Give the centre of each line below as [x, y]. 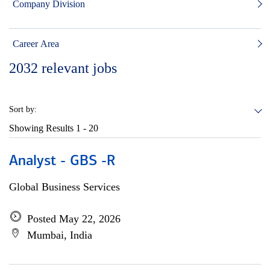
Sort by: [23, 109]
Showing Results [42, 128]
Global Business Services [64, 187]
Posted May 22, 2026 [74, 219]
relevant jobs [79, 68]
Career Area [36, 44]
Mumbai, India [60, 235]
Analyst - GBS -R [62, 162]
